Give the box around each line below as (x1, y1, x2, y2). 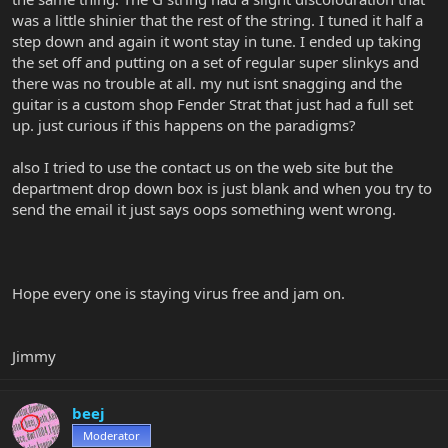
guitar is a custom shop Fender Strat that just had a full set (12, 93, 413, 114)
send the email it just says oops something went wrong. (12, 198, 396, 219)
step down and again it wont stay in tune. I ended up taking (12, 30, 421, 51)
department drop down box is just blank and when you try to (12, 177, 432, 198)
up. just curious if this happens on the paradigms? (12, 114, 356, 135)
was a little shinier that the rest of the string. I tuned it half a (12, 9, 423, 30)
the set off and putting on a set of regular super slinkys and (12, 51, 419, 72)
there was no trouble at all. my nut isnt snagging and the (12, 72, 402, 93)
